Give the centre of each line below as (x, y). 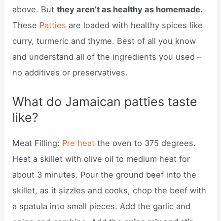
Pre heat (80, 143)
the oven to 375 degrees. (147, 143)
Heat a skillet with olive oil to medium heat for (101, 159)
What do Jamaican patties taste (105, 101)
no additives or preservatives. (70, 73)
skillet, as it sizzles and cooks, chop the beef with (110, 190)
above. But (35, 10)
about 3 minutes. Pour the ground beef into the (105, 174)
